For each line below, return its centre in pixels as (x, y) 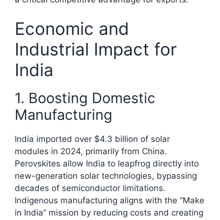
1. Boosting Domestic (85, 98)
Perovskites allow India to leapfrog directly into (107, 164)
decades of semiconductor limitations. (90, 188)
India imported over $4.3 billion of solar (92, 139)
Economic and (72, 29)
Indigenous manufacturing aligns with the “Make (110, 201)
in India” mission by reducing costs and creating (109, 213)
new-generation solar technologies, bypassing (106, 176)
